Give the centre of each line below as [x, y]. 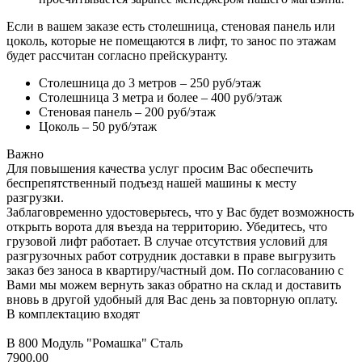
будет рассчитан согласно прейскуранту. [117, 55]
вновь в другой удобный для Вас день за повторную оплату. [172, 299]
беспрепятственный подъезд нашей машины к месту [152, 183]
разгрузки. [35, 197]
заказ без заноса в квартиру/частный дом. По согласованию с [175, 270]
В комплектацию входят [73, 314]
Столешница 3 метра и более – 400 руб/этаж [160, 97]
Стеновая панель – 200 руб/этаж [127, 112]
